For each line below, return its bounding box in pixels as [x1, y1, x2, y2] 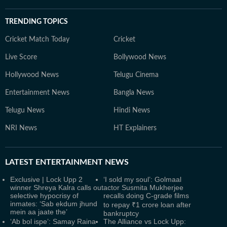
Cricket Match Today [5, 36, 69, 43]
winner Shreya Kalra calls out [10, 183, 103, 192]
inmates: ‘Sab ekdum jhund [10, 200, 97, 208]
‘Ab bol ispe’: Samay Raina [10, 217, 96, 225]
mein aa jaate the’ [10, 208, 67, 216]
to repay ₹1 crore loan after [103, 201, 191, 209]
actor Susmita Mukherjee [103, 183, 183, 192]
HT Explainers [113, 125, 157, 132]
